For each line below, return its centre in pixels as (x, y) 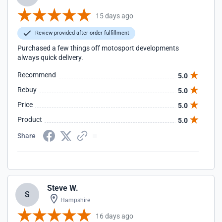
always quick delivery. (50, 57)
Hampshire (75, 200)
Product (30, 119)
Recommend (37, 75)
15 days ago (114, 16)
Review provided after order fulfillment (82, 33)
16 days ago (114, 216)
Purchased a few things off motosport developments (98, 48)
